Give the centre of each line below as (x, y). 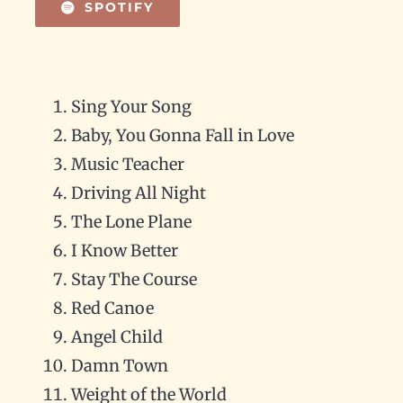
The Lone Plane (131, 222)
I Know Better (124, 251)
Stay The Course (134, 279)
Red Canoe (112, 308)
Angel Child (116, 337)
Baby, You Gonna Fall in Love (182, 135)
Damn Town (119, 366)
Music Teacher (127, 164)
